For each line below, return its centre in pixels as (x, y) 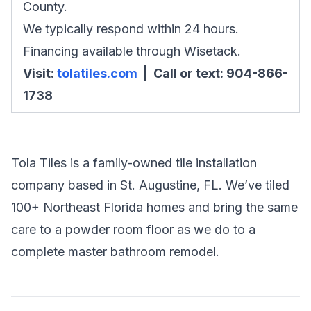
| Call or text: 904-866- (213, 73)
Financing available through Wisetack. (132, 51)
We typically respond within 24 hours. (131, 28)
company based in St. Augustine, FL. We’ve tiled (150, 185)
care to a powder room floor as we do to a (133, 229)
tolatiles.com (97, 73)
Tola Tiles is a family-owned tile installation (134, 162)
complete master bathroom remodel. (115, 251)
